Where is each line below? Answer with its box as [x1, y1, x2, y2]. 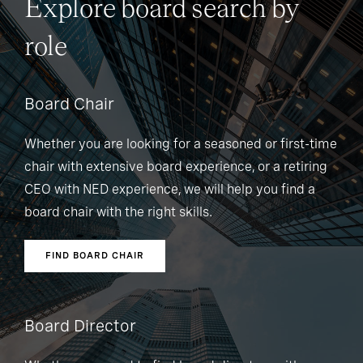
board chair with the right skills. [24, 204, 212, 220]
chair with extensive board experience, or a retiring [24, 159, 327, 175]
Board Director [24, 316, 136, 336]
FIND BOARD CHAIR [45, 250, 144, 262]
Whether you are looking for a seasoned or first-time [24, 136, 337, 152]
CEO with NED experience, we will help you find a [24, 181, 315, 198]
